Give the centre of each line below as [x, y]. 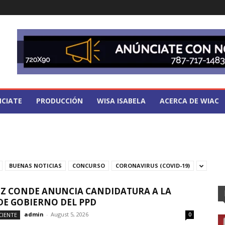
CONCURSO [89, 165]
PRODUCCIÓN [60, 101]
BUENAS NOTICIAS [35, 165]
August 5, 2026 [70, 214]
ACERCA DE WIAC [189, 101]
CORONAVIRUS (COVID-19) [153, 165]
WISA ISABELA [121, 101]
